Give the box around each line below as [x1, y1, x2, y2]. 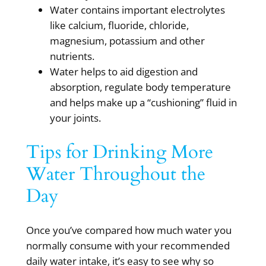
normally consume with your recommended [26, 238, 230, 252]
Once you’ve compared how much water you [26, 223, 232, 237]
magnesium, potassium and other [49, 34, 205, 48]
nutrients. [49, 49, 94, 64]
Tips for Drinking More [26, 139, 213, 164]
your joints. [49, 111, 101, 125]
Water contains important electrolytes [49, 3, 225, 17]
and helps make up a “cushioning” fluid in [49, 96, 237, 110]
